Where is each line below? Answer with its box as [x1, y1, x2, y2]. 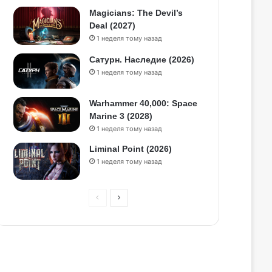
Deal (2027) [89, 20, 135, 30]
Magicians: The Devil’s [89, 7, 183, 18]
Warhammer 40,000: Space [89, 98, 197, 109]
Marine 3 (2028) [89, 111, 152, 121]
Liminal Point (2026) [89, 144, 172, 154]
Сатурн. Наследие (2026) [89, 54, 194, 64]
